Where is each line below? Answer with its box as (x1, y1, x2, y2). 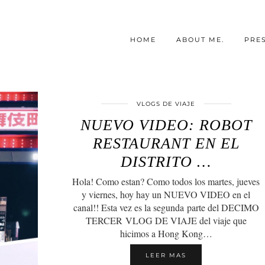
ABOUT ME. (176, 35, 224, 44)
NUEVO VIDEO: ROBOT (80, 117, 252, 134)
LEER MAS (146, 251, 187, 259)
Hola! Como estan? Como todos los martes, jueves (72, 175, 260, 188)
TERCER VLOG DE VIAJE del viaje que (85, 214, 247, 227)
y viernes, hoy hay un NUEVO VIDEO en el (82, 188, 251, 201)
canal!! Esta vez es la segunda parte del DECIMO (73, 201, 259, 214)
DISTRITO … (121, 153, 212, 170)
